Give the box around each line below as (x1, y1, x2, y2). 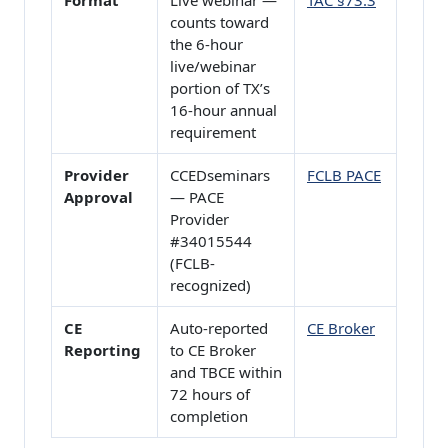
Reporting (64, 340, 141, 361)
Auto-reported (170, 318, 268, 339)
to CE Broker (170, 340, 256, 361)
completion (170, 406, 248, 427)
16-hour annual (170, 100, 277, 121)
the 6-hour (170, 34, 243, 55)
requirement (170, 122, 256, 143)
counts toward (170, 12, 269, 33)
